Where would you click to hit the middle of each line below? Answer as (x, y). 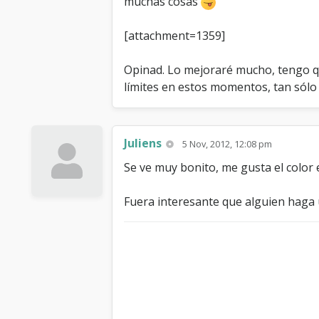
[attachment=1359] (174, 36)
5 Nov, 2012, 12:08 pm (228, 143)
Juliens (143, 143)
